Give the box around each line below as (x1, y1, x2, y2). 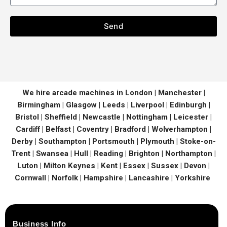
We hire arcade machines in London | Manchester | (22, 88, 205, 98)
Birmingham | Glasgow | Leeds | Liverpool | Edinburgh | (17, 100, 210, 110)
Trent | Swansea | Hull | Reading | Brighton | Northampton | (11, 149, 216, 159)
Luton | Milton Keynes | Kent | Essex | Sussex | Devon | (17, 161, 210, 171)
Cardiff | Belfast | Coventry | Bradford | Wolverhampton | (16, 125, 211, 134)
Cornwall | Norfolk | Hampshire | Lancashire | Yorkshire (15, 173, 212, 183)
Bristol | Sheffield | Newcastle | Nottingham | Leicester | (15, 112, 212, 122)
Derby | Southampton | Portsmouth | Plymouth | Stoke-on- (11, 137, 216, 146)
